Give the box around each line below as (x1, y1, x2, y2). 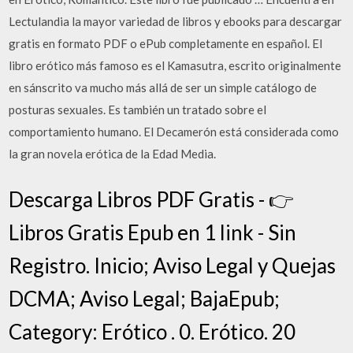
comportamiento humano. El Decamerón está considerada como (9, 124, 340, 139)
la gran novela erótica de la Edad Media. (9, 147, 217, 161)
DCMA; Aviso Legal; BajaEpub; (9, 285, 281, 311)
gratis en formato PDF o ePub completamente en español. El (9, 36, 323, 50)
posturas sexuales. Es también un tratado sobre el (9, 102, 267, 117)
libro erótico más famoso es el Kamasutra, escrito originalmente (9, 58, 342, 72)
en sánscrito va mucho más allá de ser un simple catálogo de (9, 80, 318, 95)
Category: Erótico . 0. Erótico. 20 (9, 318, 296, 344)
